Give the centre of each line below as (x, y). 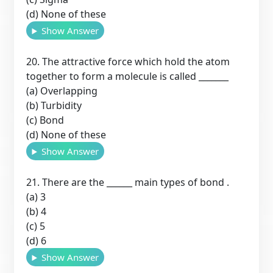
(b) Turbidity (54, 106)
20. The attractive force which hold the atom (128, 62)
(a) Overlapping (62, 91)
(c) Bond (45, 120)
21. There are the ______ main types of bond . (128, 183)
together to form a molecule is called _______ (128, 76)
